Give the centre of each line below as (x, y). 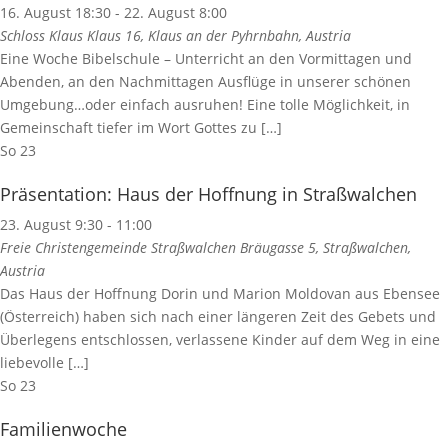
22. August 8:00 (175, 13)
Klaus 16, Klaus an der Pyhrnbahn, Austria (219, 36)
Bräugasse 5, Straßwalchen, (325, 248)
